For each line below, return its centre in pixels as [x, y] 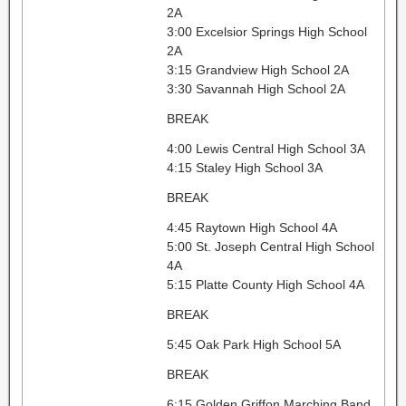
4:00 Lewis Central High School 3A [266, 148]
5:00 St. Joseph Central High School [270, 246]
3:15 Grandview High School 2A [257, 69]
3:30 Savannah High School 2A [256, 88]
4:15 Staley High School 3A [244, 167]
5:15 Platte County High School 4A [265, 284]
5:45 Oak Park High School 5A [253, 344]
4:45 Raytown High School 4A [251, 227]
